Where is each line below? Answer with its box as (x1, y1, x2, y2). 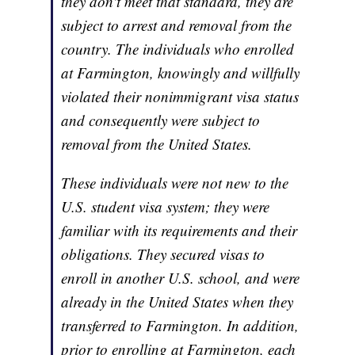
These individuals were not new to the (61, 173, 289, 193)
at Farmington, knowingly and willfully (61, 63, 300, 83)
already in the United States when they (61, 292, 294, 312)
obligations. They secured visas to (61, 244, 265, 265)
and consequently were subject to (61, 110, 261, 131)
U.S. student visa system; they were (61, 197, 270, 217)
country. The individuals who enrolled (61, 39, 295, 59)
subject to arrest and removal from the (61, 15, 292, 36)
